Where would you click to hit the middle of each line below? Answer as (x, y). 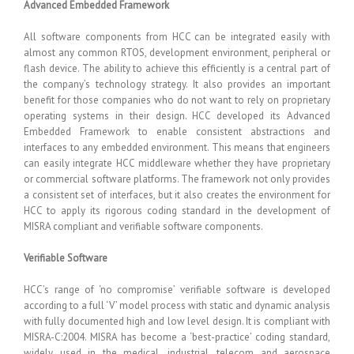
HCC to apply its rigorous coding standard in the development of (177, 211)
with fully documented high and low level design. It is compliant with (177, 321)
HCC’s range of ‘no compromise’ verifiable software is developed (177, 290)
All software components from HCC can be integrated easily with (177, 37)
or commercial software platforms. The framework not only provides (177, 179)
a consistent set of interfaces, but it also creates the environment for (177, 195)
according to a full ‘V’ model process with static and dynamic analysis (177, 305)
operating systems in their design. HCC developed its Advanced (177, 116)
